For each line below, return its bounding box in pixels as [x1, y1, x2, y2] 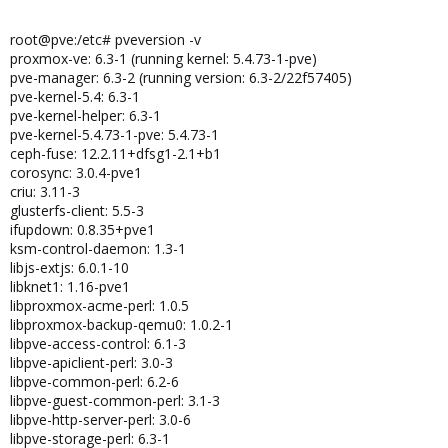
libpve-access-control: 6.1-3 [10, 334, 186, 353]
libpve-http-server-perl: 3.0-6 [10, 410, 191, 429]
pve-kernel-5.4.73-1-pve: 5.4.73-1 [10, 125, 219, 144]
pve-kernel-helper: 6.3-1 [10, 106, 161, 125]
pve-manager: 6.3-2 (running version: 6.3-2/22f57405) [10, 68, 352, 87]
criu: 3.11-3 [10, 182, 80, 201]
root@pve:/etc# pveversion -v [10, 30, 201, 49]
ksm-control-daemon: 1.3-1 [10, 239, 186, 258]
